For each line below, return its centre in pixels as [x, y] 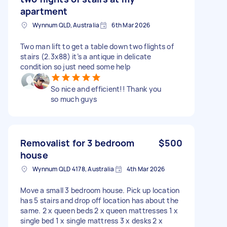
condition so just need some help [75, 66]
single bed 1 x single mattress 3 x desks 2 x [91, 220]
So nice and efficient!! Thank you [106, 89]
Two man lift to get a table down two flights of [97, 46]
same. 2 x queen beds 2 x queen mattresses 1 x [99, 210]
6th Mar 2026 [131, 25]
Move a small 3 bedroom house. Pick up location [100, 190]
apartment [44, 11]
